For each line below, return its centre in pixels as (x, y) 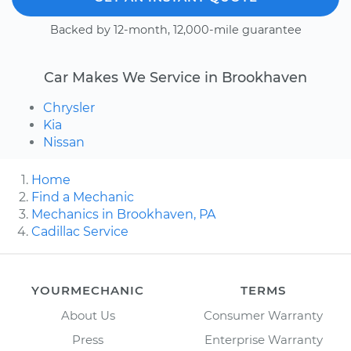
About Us (88, 316)
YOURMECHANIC (88, 291)
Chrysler (69, 108)
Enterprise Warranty (263, 340)
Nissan (64, 143)
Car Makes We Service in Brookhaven (175, 78)
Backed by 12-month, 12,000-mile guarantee (175, 30)
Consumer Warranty (263, 316)
